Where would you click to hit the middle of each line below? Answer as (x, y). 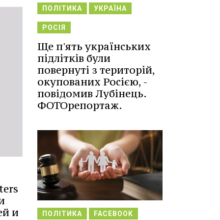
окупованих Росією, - (92, 82)
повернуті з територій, (96, 70)
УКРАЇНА (110, 8)
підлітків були (74, 58)
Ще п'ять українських (94, 46)
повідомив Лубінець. (92, 94)
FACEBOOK (113, 214)
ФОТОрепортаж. (80, 105)
